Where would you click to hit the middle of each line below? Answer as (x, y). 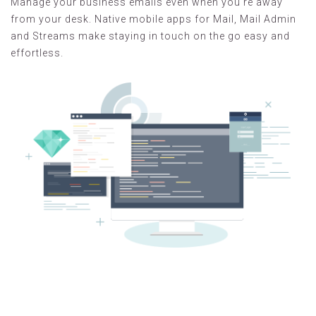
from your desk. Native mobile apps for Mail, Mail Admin (153, 19)
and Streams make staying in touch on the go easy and (150, 36)
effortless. (37, 53)
